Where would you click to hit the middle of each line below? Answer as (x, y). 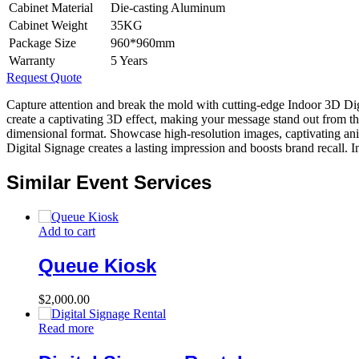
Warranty (32, 60)
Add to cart (67, 231)
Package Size (42, 42)
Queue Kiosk (97, 265)
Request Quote (44, 77)
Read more (66, 329)
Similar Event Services (109, 182)
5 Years (129, 60)
